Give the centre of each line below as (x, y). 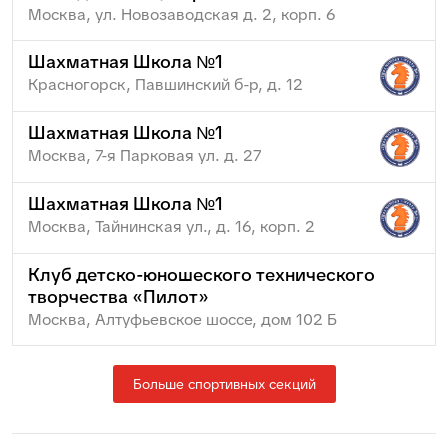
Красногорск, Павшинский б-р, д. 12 (165, 84)
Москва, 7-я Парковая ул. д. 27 (144, 155)
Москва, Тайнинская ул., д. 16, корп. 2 (171, 226)
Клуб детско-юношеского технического (201, 274)
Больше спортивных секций (224, 383)
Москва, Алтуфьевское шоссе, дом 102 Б (182, 319)
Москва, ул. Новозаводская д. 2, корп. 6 (182, 14)
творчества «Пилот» (118, 296)
